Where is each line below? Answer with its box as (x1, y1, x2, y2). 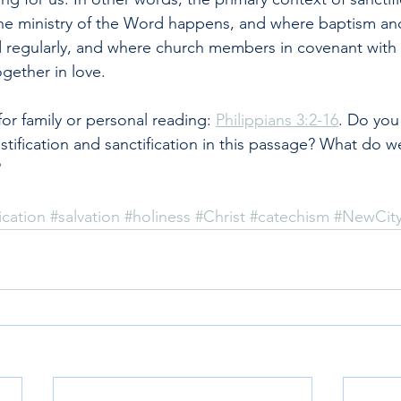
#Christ (195, 207, 245, 226)
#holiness (124, 207, 191, 226)
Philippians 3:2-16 (216, 110, 338, 130)
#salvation (50, 207, 120, 226)
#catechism (250, 207, 329, 226)
